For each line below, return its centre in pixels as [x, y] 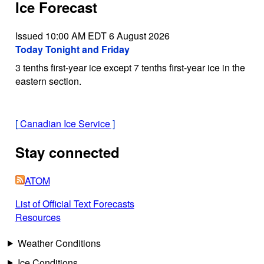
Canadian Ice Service [65, 123]
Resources [38, 217]
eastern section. [48, 81]
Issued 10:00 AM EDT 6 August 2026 [92, 35]
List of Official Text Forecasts [75, 203]
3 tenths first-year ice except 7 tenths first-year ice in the [130, 67]
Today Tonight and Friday [72, 49]
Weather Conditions [59, 243]
